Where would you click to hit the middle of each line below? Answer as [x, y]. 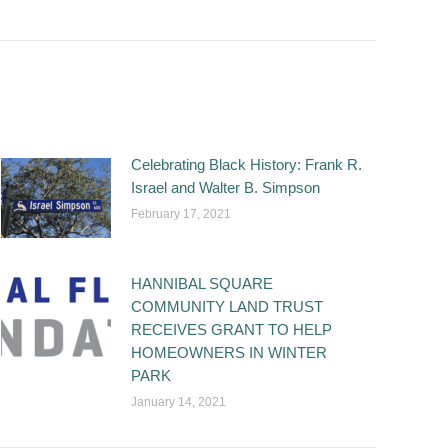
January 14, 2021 [178, 402]
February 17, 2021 [181, 214]
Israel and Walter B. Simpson [225, 187]
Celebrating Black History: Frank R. [246, 164]
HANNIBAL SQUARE [202, 283]
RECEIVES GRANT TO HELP [231, 329]
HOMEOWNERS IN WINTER [229, 352]
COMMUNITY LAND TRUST [227, 306]
